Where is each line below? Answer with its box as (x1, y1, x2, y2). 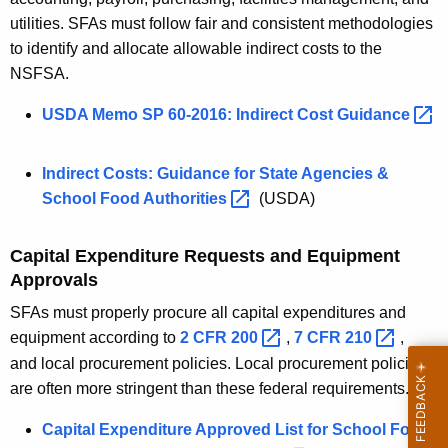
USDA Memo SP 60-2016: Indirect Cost (42, 106, 337, 124)
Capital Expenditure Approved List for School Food (42, 420, 430, 438)
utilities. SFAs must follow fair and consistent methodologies (10, 15, 433, 33)
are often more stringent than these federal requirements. (10, 379, 409, 397)
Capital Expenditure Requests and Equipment (10, 245, 400, 266)
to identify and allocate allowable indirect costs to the (10, 40, 382, 58)
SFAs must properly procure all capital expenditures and (10, 303, 406, 321)
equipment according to (10, 328, 180, 346)
